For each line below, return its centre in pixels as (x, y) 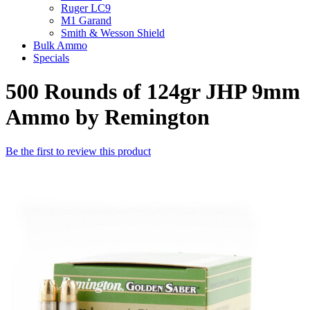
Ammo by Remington (108, 117)
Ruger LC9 (86, 8)
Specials (51, 58)
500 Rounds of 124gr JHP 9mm (153, 92)
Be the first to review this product (78, 151)
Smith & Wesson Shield (113, 33)
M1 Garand (86, 20)
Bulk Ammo (60, 45)
